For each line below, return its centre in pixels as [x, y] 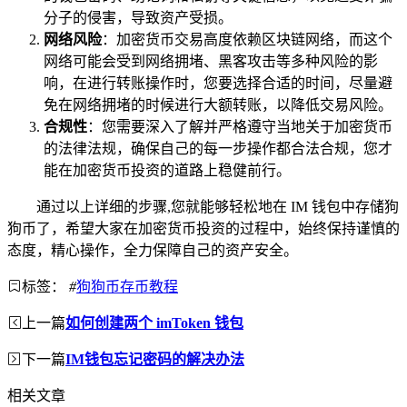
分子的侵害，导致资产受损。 [138, 17]
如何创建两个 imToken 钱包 [154, 323]
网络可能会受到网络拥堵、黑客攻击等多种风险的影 [211, 61]
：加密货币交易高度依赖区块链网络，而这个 [247, 39]
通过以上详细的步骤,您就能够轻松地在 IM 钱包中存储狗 [218, 206]
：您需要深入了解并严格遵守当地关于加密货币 [240, 126]
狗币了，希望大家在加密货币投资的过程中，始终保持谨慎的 [203, 228]
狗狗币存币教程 [127, 286]
